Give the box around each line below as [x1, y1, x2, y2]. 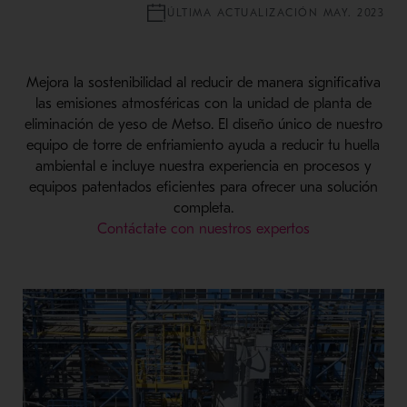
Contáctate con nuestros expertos [96, 220, 310, 237]
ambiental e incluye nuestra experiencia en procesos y [35, 157, 372, 174]
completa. [173, 199, 233, 216]
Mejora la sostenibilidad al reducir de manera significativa [25, 74, 381, 91]
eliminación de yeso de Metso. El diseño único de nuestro [24, 115, 382, 133]
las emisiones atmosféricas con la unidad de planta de [35, 94, 372, 112]
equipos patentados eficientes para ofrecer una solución [28, 178, 378, 195]
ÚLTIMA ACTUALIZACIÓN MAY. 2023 [167, 5, 385, 19]
